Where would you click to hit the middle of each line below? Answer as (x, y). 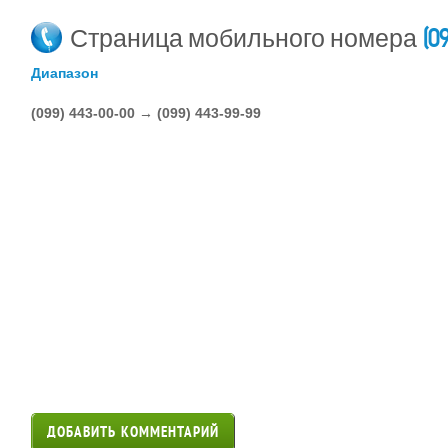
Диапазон (64, 73)
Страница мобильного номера (243, 38)
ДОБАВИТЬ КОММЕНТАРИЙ (133, 432)
